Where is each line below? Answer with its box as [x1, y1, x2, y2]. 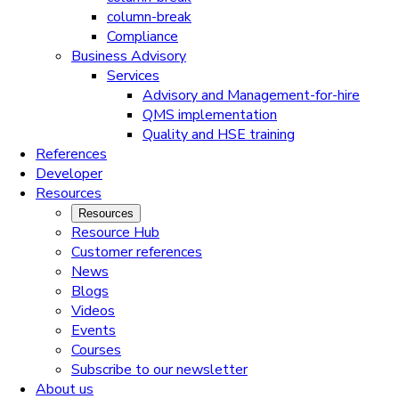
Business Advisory [71, 46, 186, 67]
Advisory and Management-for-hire [142, 85, 360, 106]
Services [107, 66, 159, 86]
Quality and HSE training [142, 125, 295, 145]
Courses [71, 340, 121, 361]
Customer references [71, 242, 202, 263]
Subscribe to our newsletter [71, 360, 248, 380]
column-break [107, 7, 191, 28]
